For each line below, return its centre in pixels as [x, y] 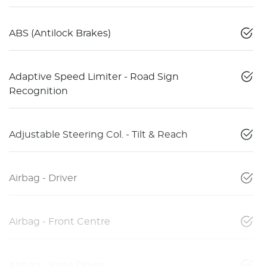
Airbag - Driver [43, 178]
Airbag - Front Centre [60, 221]
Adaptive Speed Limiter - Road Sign [94, 77]
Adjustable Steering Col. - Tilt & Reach [98, 134]
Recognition [38, 91]
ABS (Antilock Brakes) [60, 33]
